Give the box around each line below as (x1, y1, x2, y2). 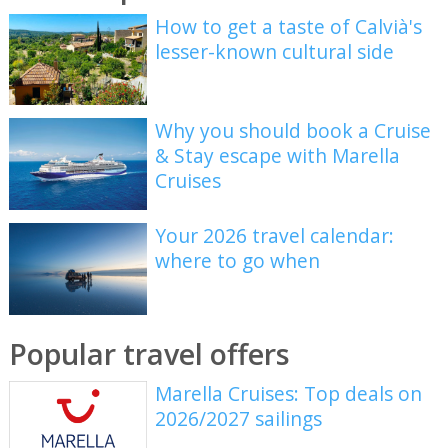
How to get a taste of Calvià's (155, 12, 423, 40)
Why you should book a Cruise (155, 117, 432, 145)
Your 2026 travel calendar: (155, 221, 395, 249)
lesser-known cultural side (155, 37, 395, 65)
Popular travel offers (8, 334, 290, 374)
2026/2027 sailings (155, 404, 323, 432)
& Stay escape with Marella (155, 142, 401, 170)
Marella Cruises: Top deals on (155, 379, 423, 407)
